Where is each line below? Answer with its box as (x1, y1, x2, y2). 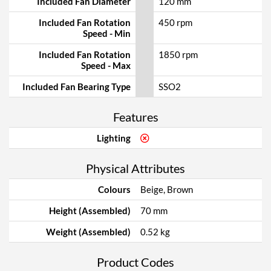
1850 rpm (158, 49, 198, 60)
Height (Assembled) (49, 205, 131, 216)
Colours (98, 184, 131, 195)
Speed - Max (81, 60, 131, 71)
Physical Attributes (86, 161, 185, 175)
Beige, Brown (140, 184, 193, 195)
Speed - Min (83, 28, 131, 39)
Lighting (97, 132, 131, 143)
